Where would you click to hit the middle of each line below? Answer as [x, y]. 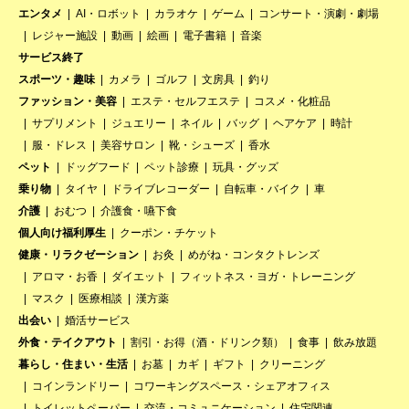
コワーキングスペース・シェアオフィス [232, 387]
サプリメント [65, 124]
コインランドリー [76, 387]
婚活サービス [98, 321]
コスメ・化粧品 [292, 102]
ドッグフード [98, 168]
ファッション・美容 [68, 102]
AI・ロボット [108, 14]
